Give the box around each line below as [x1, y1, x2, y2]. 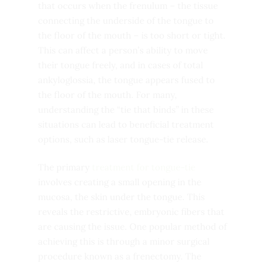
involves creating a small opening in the [38, 176, 201, 188]
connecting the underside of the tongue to [38, 14, 214, 26]
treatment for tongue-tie [92, 161, 195, 173]
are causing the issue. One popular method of [38, 221, 227, 232]
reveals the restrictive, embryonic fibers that [38, 206, 224, 217]
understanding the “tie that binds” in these [38, 103, 214, 115]
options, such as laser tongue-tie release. [38, 133, 208, 145]
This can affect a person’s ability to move [38, 44, 208, 56]
